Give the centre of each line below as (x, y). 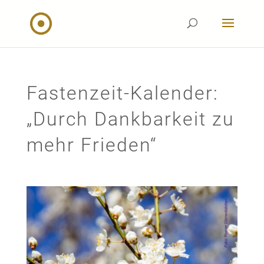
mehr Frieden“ (92, 145)
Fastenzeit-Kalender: (122, 93)
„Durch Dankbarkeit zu (130, 119)
